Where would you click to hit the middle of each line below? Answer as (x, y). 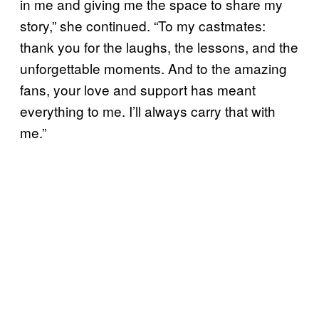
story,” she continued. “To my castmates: (143, 26)
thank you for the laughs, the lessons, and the (159, 47)
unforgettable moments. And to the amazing (153, 68)
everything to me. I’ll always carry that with (148, 111)
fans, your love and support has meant (138, 90)
